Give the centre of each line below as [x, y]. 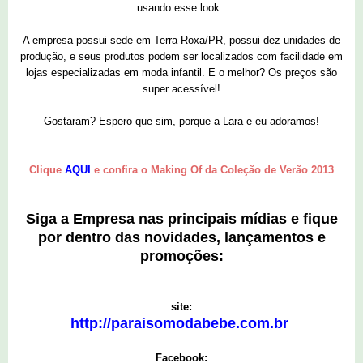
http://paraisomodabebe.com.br [181, 324]
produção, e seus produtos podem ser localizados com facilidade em [181, 57]
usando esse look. [181, 8]
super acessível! [181, 89]
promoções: [181, 256]
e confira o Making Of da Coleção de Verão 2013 [212, 170]
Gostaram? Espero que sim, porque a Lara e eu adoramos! [181, 122]
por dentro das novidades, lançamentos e [181, 238]
